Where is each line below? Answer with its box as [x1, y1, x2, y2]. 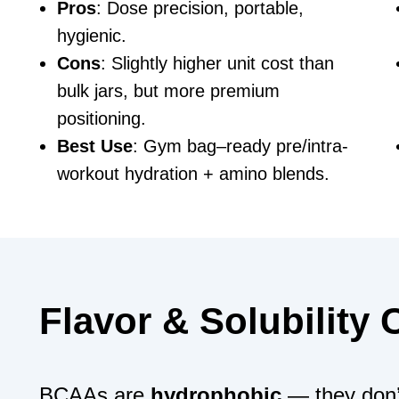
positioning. [57, 108, 146, 128]
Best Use [57, 135, 133, 156]
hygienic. [57, 25, 126, 45]
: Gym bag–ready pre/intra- [133, 135, 348, 156]
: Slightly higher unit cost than [101, 53, 334, 73]
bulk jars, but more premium [57, 80, 280, 101]
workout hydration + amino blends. [57, 163, 330, 183]
